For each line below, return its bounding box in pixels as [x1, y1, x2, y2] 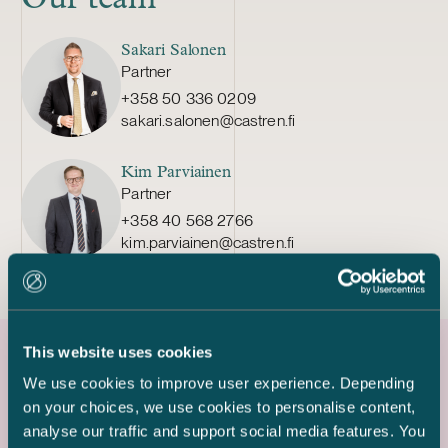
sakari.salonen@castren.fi [121, 111, 296, 131]
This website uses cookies [23, 343, 213, 360]
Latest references [21, 377, 251, 411]
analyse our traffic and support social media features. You [23, 422, 425, 440]
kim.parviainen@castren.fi [121, 232, 295, 252]
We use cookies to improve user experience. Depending [23, 374, 414, 392]
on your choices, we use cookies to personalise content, [23, 398, 416, 416]
